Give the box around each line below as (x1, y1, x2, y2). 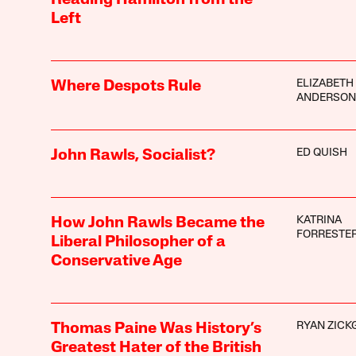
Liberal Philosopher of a (50, 234, 226, 250)
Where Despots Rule (50, 78, 201, 95)
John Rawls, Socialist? (50, 147, 215, 164)
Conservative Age (50, 253, 182, 269)
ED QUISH (296, 146, 347, 159)
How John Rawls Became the (50, 215, 265, 231)
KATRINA (296, 214, 342, 226)
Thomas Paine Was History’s (50, 320, 261, 337)
